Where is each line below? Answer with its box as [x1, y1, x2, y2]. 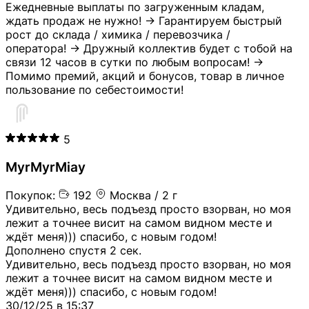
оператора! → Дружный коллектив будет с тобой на [6, 41, 292, 56]
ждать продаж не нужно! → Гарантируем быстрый [6, 14, 282, 28]
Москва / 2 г [106, 188, 177, 202]
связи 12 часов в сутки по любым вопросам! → [6, 55, 263, 70]
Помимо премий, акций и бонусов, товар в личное [6, 69, 284, 83]
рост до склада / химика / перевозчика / [6, 28, 230, 42]
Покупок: [6, 188, 55, 202]
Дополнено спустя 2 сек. [6, 243, 141, 257]
